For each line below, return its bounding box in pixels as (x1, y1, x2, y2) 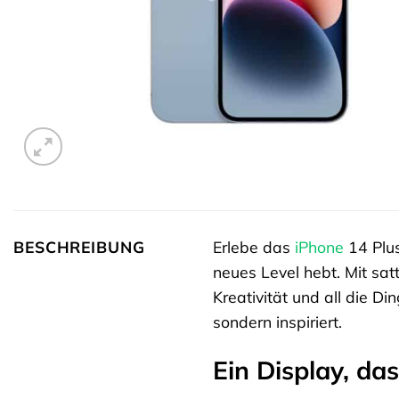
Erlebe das (213, 237, 295, 257)
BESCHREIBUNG (13, 237, 145, 256)
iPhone (295, 237, 344, 257)
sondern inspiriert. (213, 312, 342, 332)
